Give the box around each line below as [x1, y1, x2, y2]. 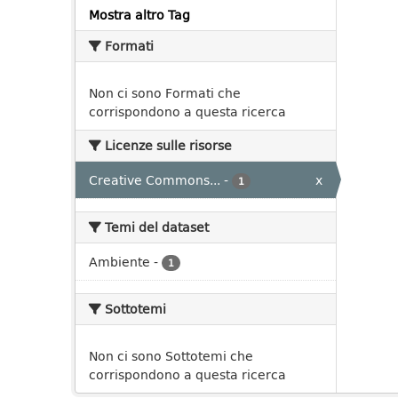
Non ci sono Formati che [89, 84, 241, 102]
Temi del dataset [101, 218, 209, 236]
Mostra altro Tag [89, 5, 190, 24]
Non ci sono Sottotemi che [89, 346, 253, 365]
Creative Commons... [89, 171, 220, 189]
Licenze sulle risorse [101, 136, 232, 155]
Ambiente [89, 252, 150, 271]
